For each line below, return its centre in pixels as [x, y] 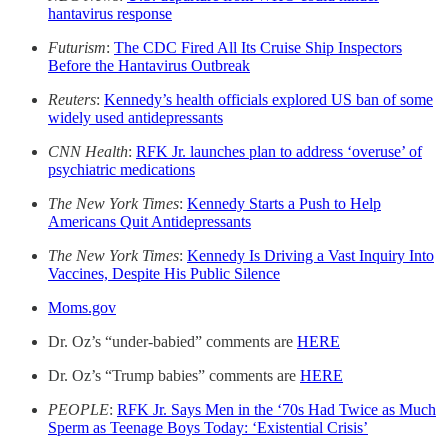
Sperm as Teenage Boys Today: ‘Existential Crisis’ [208, 427]
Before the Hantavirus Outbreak [149, 65]
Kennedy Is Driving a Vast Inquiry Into [310, 255]
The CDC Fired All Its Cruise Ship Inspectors [258, 47]
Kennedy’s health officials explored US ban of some [268, 99]
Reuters [72, 99]
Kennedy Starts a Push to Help [284, 203]
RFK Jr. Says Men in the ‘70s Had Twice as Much [276, 409]
